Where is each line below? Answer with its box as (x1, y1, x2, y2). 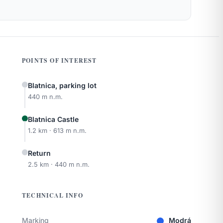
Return (28, 149, 51, 157)
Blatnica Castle (28, 115, 79, 123)
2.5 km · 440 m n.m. (28, 161, 90, 168)
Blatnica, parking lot (28, 81, 97, 90)
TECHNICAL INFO (22, 191, 83, 199)
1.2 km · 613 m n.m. (28, 127, 87, 134)
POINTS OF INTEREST (22, 56, 97, 64)
